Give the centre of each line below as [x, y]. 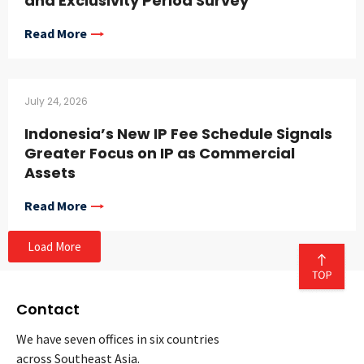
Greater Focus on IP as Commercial [160, 154]
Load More [54, 247]
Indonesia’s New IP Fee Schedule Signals [178, 134]
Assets [50, 173]
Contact [48, 310]
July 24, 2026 [56, 102]
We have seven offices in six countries [118, 339]
